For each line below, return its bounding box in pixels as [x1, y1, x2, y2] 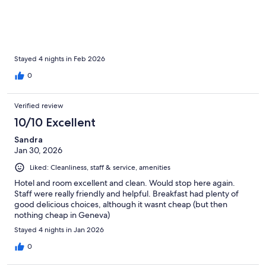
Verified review [14, 101, 64, 111]
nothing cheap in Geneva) [14, 210, 110, 221]
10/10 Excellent [14, 115, 96, 130]
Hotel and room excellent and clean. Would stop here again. [14, 178, 235, 189]
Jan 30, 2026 [14, 145, 62, 156]
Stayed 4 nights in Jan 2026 [14, 225, 104, 235]
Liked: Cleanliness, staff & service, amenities [30, 163, 170, 173]
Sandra [14, 134, 43, 145]
